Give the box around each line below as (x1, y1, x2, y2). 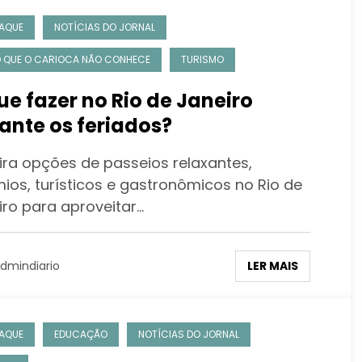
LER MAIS (246, 257, 298, 274)
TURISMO (180, 52, 224, 66)
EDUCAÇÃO (53, 326, 107, 341)
